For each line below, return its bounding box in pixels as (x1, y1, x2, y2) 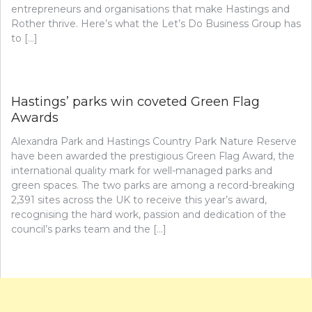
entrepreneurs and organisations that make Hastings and (11, 2, 290, 15)
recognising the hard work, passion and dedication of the (11, 208, 286, 221)
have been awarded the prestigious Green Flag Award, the (11, 149, 295, 162)
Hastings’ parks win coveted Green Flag (11, 93, 260, 109)
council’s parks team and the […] (11, 222, 166, 235)
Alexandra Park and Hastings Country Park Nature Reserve (11, 134, 297, 148)
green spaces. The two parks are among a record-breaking (11, 178, 295, 192)
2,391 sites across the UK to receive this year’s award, (11, 193, 267, 206)
